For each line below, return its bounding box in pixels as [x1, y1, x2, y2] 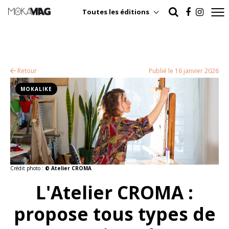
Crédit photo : [10, 165, 45, 172]
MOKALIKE [20, 85, 52, 93]
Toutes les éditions [82, 7, 150, 16]
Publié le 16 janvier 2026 [149, 66, 219, 75]
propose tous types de [13, 202, 216, 226]
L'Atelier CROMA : [36, 180, 193, 204]
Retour [16, 66, 37, 75]
